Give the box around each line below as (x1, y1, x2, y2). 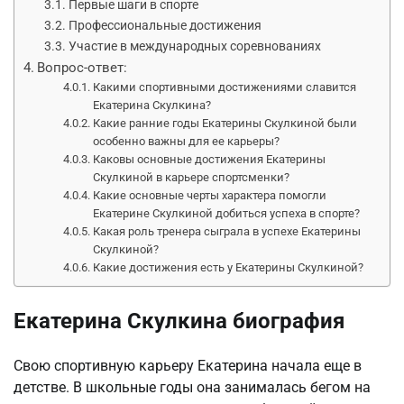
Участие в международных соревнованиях (68, 38, 321, 54)
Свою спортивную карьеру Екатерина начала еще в (14, 356, 362, 374)
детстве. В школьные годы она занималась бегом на (14, 378, 371, 396)
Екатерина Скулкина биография (14, 308, 344, 334)
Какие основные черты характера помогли (93, 188, 327, 202)
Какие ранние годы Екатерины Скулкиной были (93, 115, 358, 130)
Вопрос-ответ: (37, 59, 128, 76)
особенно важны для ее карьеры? (93, 133, 280, 148)
